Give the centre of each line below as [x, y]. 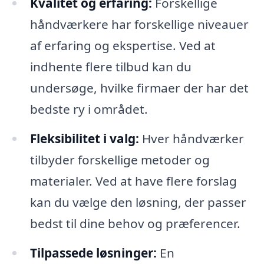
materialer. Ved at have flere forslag [133, 181]
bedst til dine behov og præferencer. [135, 223]
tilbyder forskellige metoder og [120, 159]
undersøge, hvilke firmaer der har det [139, 88]
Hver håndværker [191, 138]
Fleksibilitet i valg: [84, 138]
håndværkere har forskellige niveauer [139, 24]
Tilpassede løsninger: [93, 253]
